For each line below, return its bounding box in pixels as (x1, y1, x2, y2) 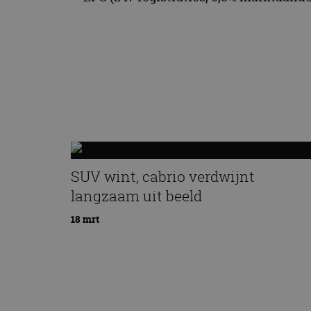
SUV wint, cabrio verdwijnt (71, 166, 255, 186)
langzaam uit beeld (71, 185, 202, 205)
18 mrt (71, 212, 99, 226)
